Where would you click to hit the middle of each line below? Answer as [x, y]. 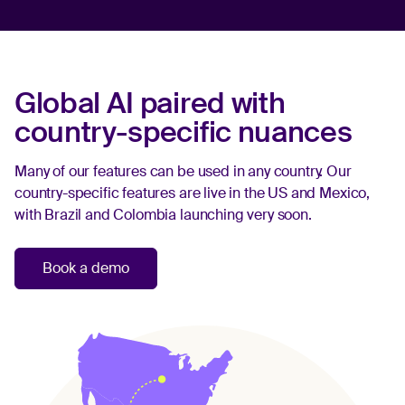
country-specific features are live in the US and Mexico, [193, 193]
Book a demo [86, 268]
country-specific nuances [184, 132]
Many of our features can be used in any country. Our [183, 172]
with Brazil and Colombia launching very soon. [163, 215]
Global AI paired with [150, 104]
